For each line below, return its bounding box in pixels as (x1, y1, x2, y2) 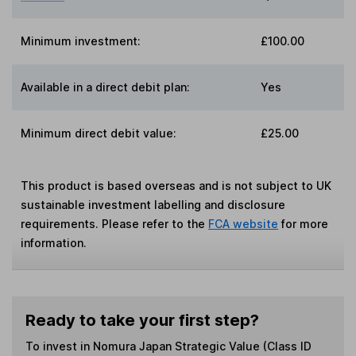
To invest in (25, 339, 93, 353)
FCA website (208, 216, 279, 230)
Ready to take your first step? (25, 310, 259, 330)
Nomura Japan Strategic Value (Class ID (92, 339, 311, 353)
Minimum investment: (21, 33, 141, 48)
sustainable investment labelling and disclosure (21, 197, 286, 211)
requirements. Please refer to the (21, 216, 209, 230)
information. (21, 235, 87, 250)
